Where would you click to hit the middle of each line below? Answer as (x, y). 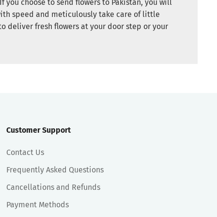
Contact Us (25, 152)
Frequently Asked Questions (55, 170)
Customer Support (39, 130)
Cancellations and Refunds (54, 187)
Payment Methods (38, 204)
